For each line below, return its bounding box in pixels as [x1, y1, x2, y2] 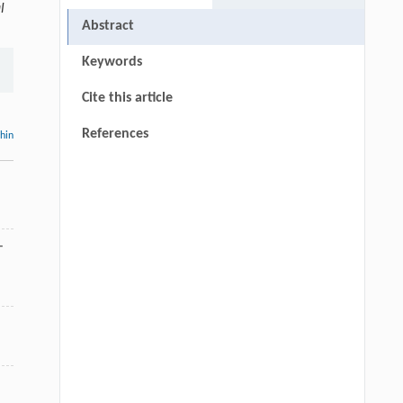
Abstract [81, 18, 134, 33]
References [81, 126, 148, 141]
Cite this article [81, 90, 173, 105]
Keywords [81, 54, 142, 69]
